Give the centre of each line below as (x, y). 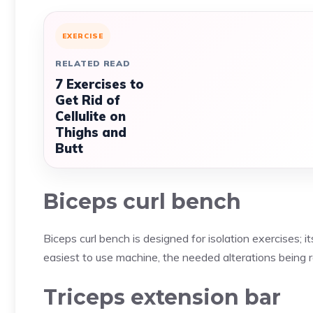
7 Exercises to (100, 84)
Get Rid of (88, 100)
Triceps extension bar (162, 297)
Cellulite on (90, 116)
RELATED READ (93, 63)
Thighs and (91, 132)
